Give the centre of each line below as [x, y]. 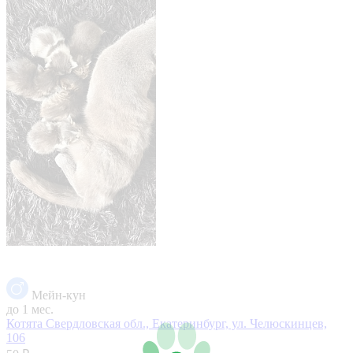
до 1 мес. [30, 309]
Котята [26, 323]
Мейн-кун [59, 295]
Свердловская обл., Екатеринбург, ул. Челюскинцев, [186, 323]
